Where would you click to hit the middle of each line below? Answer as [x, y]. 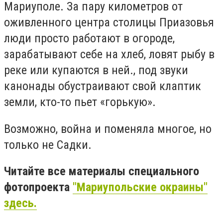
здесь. [20, 203]
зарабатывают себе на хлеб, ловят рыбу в [109, 55]
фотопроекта [38, 187]
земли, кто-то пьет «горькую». [80, 102]
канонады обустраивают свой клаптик [103, 86]
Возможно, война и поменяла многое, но [108, 129]
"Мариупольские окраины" [140, 187]
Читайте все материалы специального [102, 171]
